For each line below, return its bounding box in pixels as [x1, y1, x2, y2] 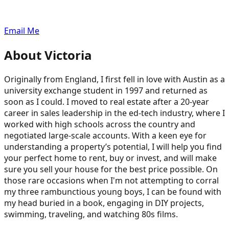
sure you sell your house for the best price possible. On [4, 163, 218, 175]
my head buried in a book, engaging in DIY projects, [4, 197, 204, 209]
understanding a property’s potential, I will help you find [4, 141, 222, 152]
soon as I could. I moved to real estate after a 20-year [4, 96, 209, 107]
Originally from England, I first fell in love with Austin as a [4, 73, 225, 85]
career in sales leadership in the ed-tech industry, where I [4, 107, 225, 119]
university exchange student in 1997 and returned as [4, 84, 208, 96]
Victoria [44, 46, 92, 63]
